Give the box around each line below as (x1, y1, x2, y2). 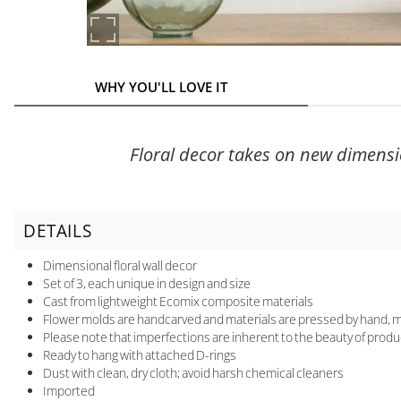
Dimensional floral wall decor (43, 256, 197, 274)
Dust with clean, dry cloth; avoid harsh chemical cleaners (43, 363, 344, 381)
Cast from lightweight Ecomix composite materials (43, 292, 313, 310)
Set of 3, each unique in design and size (43, 274, 251, 292)
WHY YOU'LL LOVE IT (95, 77, 227, 96)
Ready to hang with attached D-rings (43, 346, 236, 363)
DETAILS (23, 218, 92, 243)
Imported (43, 381, 95, 399)
